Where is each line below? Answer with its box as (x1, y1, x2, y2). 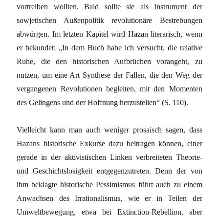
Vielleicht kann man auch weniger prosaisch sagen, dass (17, 125, 202, 134)
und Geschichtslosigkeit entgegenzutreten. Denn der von (17, 166, 202, 175)
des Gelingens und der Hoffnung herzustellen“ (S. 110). (17, 98, 189, 107)
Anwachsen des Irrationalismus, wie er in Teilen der (17, 194, 202, 202)
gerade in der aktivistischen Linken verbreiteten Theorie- (17, 153, 202, 161)
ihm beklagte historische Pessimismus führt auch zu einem (17, 180, 202, 189)
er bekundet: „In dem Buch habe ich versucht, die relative (17, 43, 202, 52)
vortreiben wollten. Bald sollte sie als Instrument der (17, 2, 202, 11)
